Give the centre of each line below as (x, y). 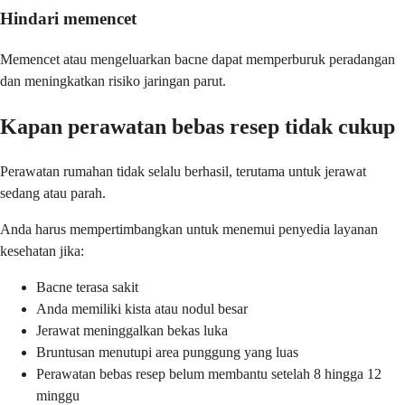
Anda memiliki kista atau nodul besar (142, 308)
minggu (58, 395)
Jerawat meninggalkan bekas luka (132, 330)
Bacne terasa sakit (87, 287)
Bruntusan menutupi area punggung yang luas (167, 352)
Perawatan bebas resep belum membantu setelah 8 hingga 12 (209, 373)
